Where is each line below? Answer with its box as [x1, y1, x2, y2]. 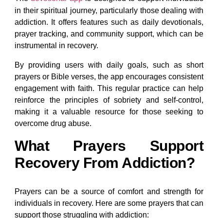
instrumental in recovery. [15, 41, 98, 50]
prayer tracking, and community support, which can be [15, 30, 203, 38]
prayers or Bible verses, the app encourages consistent [15, 73, 203, 81]
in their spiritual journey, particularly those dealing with [15, 6, 203, 15]
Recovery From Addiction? [15, 155, 195, 171]
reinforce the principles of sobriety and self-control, [15, 96, 203, 105]
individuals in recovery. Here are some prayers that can [15, 199, 203, 208]
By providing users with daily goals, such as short [15, 61, 203, 70]
